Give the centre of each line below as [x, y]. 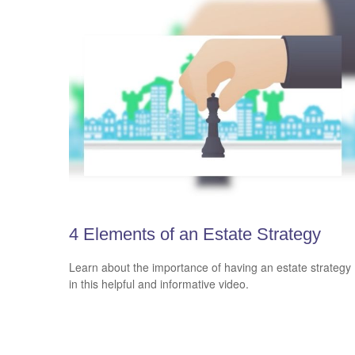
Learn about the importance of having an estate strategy [210, 267]
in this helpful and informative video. [159, 284]
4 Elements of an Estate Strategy [195, 234]
